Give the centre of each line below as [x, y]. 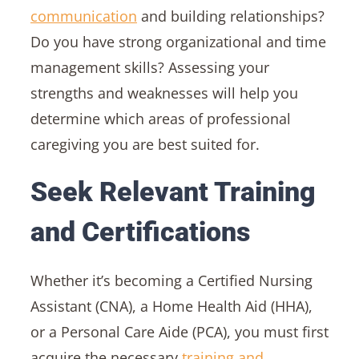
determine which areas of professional [160, 118]
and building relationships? [230, 16]
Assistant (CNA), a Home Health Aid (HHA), [171, 306]
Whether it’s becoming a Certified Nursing [171, 280]
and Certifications [140, 231]
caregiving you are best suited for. [145, 144]
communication [83, 16]
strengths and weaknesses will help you [164, 93]
